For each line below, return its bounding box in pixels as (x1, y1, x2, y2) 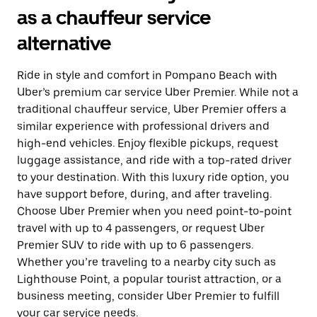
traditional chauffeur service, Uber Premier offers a (17, 103, 287, 116)
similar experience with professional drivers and (17, 120, 270, 133)
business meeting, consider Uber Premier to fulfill (17, 289, 279, 303)
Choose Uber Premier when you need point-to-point (17, 204, 292, 218)
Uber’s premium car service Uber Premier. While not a (17, 86, 299, 99)
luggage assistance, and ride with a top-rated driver (17, 154, 292, 167)
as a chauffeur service (17, 6, 211, 30)
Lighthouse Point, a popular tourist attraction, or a (17, 272, 282, 286)
